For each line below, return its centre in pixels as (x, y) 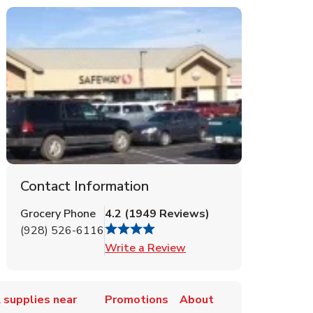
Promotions (137, 299)
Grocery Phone (58, 213)
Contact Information (85, 186)
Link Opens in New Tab (245, 247)
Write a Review (146, 248)
